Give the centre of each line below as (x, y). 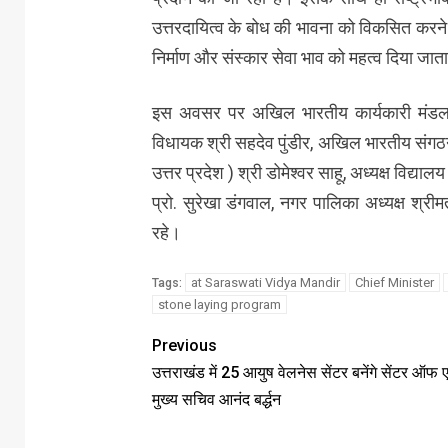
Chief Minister (394, 282)
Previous (184, 345)
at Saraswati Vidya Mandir (265, 282)
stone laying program (219, 304)
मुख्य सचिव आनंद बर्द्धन (216, 399)
